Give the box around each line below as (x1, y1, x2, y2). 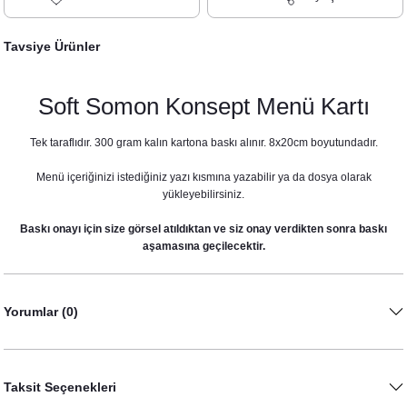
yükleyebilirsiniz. (163, 188, 244, 201)
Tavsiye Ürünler (4, 39, 100, 54)
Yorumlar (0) (4, 304, 78, 319)
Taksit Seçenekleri (4, 380, 116, 394)
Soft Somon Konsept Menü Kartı (37, 93, 370, 120)
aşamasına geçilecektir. (142, 240, 265, 253)
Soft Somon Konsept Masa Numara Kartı (4, 283, 203, 295)
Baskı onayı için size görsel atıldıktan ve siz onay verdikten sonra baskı (20, 223, 387, 235)
